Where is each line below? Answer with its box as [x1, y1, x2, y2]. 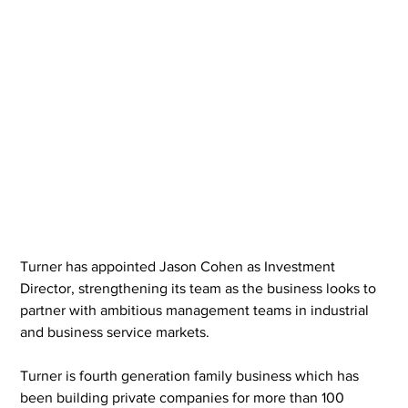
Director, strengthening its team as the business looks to [20, 280, 381, 296]
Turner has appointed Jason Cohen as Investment [20, 258, 340, 274]
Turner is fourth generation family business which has [20, 367, 363, 383]
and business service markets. [20, 323, 210, 340]
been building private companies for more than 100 [20, 389, 349, 405]
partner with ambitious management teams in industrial [20, 301, 373, 318]
